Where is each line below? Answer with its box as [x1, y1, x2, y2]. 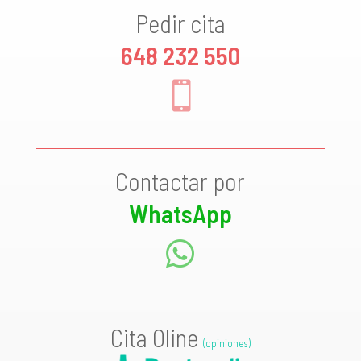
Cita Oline [110, 322, 203, 353]
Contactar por [115, 166, 246, 197]
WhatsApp [128, 198, 232, 229]
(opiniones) [202, 337, 251, 351]
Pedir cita [135, 8, 226, 39]
